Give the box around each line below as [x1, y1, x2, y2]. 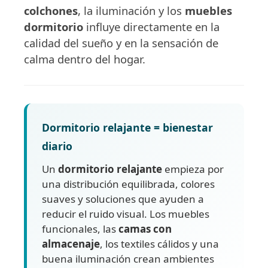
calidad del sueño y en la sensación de [24, 35, 218, 50]
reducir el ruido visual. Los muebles [42, 206, 209, 221]
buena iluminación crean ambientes [42, 251, 214, 266]
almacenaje [42, 236, 100, 251]
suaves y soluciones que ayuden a [42, 191, 204, 206]
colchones [24, 2, 78, 18]
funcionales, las [42, 221, 118, 236]
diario [42, 138, 72, 153]
